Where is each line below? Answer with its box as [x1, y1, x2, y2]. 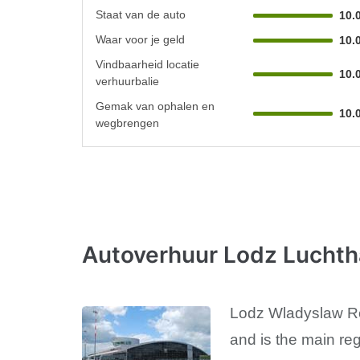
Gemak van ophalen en [96, 99, 215, 112]
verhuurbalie [96, 74, 159, 88]
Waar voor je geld [96, 32, 185, 46]
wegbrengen [96, 116, 159, 129]
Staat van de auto [96, 7, 186, 21]
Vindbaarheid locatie [96, 57, 199, 71]
